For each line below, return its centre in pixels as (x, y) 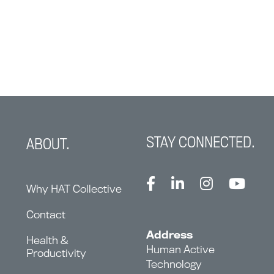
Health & (47, 240)
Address (169, 235)
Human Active (180, 250)
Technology (174, 264)
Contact (46, 215)
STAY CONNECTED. (201, 142)
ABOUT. (48, 144)
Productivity (56, 253)
